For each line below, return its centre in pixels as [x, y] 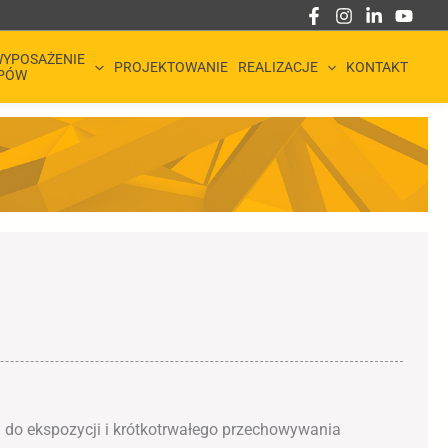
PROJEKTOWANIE [170, 67]
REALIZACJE [277, 67]
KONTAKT [376, 67]
